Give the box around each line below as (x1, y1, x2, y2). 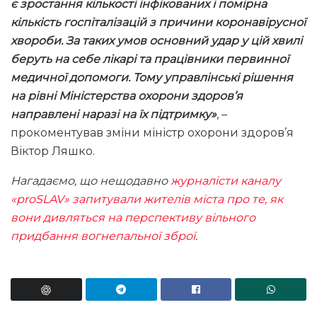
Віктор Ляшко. (11, 144, 95, 158)
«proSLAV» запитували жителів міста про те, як (11, 192, 283, 206)
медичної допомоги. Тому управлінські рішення (11, 70, 293, 84)
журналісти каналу (171, 173, 281, 188)
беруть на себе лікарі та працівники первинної (11, 52, 289, 66)
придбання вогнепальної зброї (11, 229, 195, 243)
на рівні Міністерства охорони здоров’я (11, 88, 243, 103)
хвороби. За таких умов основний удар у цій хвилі (11, 33, 302, 47)
